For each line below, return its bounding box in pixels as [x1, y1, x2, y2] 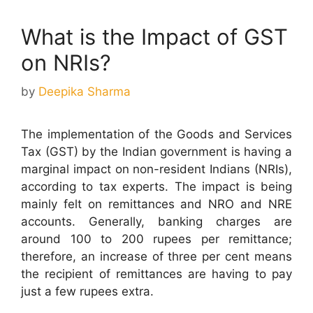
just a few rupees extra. [21, 284, 154, 299]
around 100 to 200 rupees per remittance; [21, 232, 292, 247]
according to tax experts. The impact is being [21, 180, 292, 194]
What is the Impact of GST [21, 23, 288, 50]
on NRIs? [21, 49, 111, 75]
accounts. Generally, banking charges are [21, 214, 292, 229]
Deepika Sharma [38, 85, 131, 99]
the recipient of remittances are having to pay [21, 267, 292, 282]
